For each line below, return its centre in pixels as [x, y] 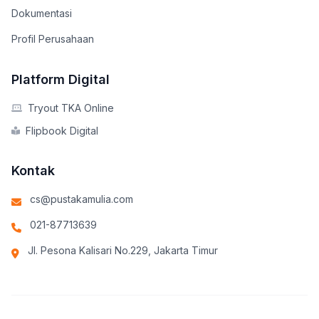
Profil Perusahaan [53, 39]
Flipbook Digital [62, 131]
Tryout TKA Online [71, 108]
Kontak [33, 171]
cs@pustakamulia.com [82, 199]
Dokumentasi [42, 13]
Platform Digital [61, 79]
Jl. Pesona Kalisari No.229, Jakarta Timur [123, 250]
